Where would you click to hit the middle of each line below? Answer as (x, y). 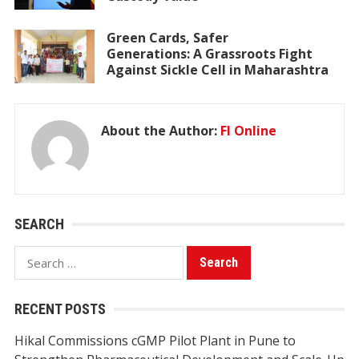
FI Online (248, 130)
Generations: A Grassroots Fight (209, 53)
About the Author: (160, 130)
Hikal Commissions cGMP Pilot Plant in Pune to (155, 340)
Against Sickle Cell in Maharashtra (217, 69)
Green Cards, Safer (167, 37)
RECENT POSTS (60, 309)
